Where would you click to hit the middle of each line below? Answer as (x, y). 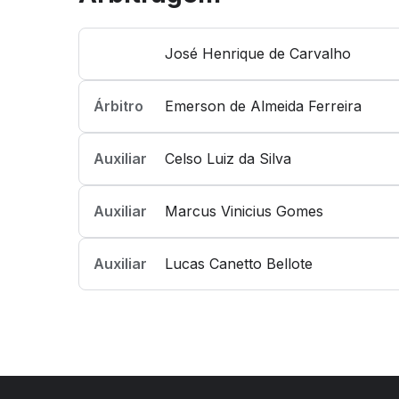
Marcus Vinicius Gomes (244, 211)
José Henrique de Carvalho (258, 53)
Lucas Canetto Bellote (239, 264)
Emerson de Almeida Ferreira (263, 106)
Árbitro (118, 106)
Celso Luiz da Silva (228, 159)
